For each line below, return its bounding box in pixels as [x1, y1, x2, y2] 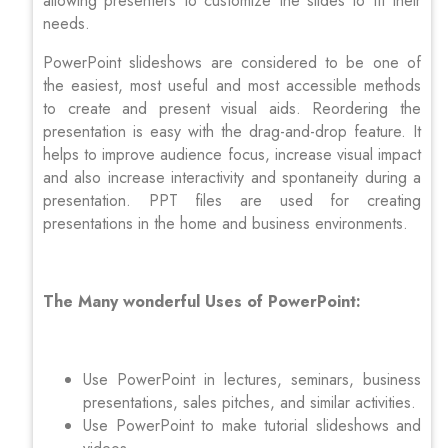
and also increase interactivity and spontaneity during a [43, 165, 421, 189]
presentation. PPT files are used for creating [43, 188, 421, 212]
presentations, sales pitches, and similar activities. [83, 390, 416, 414]
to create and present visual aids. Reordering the [43, 96, 421, 120]
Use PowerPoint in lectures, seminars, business [83, 367, 421, 391]
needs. [43, 11, 90, 35]
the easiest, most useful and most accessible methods [43, 73, 421, 97]
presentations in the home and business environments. [43, 211, 408, 235]
